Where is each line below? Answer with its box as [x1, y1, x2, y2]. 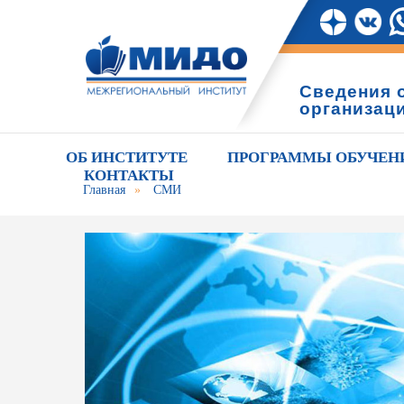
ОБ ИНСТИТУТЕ [66, 149, 188, 166]
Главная [83, 183, 125, 197]
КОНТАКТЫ [84, 167, 174, 184]
